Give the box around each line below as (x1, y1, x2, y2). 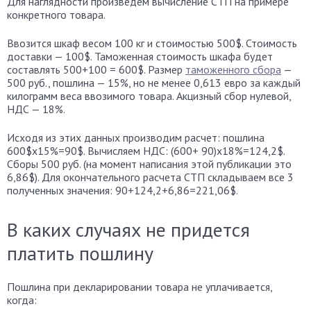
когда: (7, 293, 37, 308)
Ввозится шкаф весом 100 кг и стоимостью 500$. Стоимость (7, 36, 297, 51)
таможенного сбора (185, 62, 281, 77)
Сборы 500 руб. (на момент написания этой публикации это (7, 157, 292, 171)
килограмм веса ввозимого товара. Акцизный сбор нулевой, (7, 89, 291, 103)
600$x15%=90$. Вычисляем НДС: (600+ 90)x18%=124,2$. (7, 144, 285, 158)
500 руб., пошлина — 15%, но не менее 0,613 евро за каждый (7, 76, 301, 90)
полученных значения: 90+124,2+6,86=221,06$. (7, 183, 238, 198)
